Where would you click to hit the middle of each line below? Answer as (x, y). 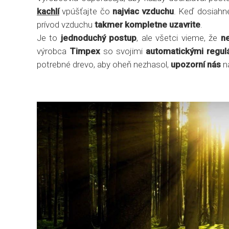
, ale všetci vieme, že (179, 38)
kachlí (48, 11)
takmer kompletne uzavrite (147, 25)
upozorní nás (196, 64)
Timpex (85, 51)
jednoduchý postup (99, 38)
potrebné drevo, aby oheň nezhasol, (104, 64)
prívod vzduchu (66, 25)
